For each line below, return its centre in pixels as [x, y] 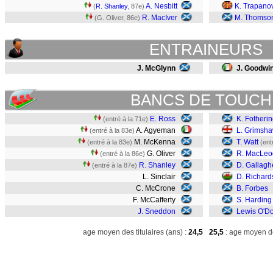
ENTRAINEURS [206, 49]
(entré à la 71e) [126, 119]
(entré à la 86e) [122, 154]
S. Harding [254, 200]
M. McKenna [157, 142]
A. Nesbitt [161, 6]
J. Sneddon [157, 211]
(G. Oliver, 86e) [117, 18]
